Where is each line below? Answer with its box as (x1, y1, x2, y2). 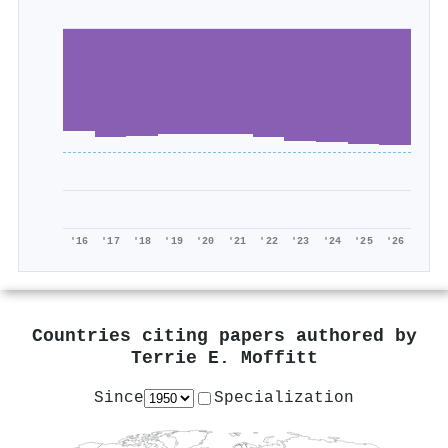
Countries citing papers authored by (31, 326, 417, 348)
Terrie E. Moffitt (130, 348, 318, 370)
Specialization (214, 388, 354, 407)
